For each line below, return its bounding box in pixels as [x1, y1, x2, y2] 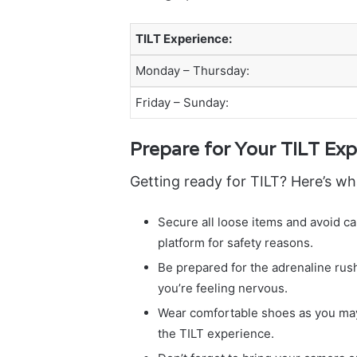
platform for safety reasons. [157, 234, 313, 250]
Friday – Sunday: [135, 94, 229, 110]
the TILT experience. [157, 325, 274, 341]
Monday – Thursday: [135, 62, 249, 78]
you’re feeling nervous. [157, 280, 288, 296]
